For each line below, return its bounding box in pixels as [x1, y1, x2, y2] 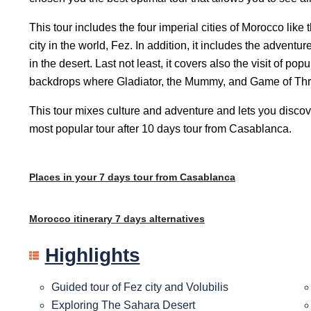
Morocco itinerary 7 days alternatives [29, 213, 205, 225]
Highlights [44, 244, 140, 267]
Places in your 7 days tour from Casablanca [29, 171, 235, 183]
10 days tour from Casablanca [142, 123, 289, 135]
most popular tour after [29, 123, 142, 135]
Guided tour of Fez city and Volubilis [51, 281, 228, 294]
